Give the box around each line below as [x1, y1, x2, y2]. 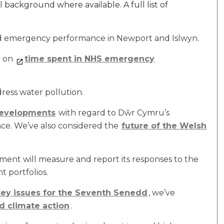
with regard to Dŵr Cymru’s [56, 108, 170, 117]
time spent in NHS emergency [24, 54, 155, 63]
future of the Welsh [121, 121, 206, 130]
